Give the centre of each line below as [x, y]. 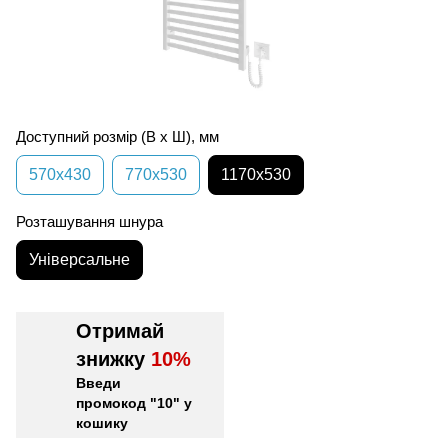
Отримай [120, 330]
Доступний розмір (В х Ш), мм [117, 136]
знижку [113, 358]
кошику [102, 422]
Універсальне [79, 259]
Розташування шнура [89, 221]
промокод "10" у [134, 402]
